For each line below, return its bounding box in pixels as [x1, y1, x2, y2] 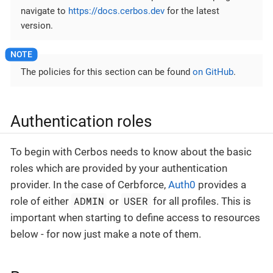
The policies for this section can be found [21, 66, 193, 78]
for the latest [165, 5, 219, 16]
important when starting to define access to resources [10, 211, 260, 224]
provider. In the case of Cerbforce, [10, 178, 168, 191]
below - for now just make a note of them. [10, 227, 201, 240]
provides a [196, 178, 246, 191]
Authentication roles [10, 112, 152, 131]
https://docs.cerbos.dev [68, 5, 165, 16]
